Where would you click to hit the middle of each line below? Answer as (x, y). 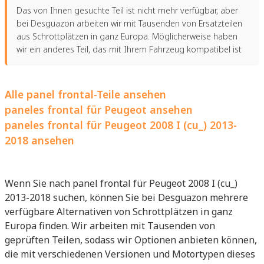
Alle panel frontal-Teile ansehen (85, 94)
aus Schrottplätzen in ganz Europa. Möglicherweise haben (127, 36)
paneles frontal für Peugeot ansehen (99, 109)
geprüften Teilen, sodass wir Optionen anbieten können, (131, 240)
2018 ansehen (39, 140)
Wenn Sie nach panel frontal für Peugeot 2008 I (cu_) (121, 183)
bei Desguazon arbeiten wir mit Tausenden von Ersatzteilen (129, 23)
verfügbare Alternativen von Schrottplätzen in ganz (119, 211)
